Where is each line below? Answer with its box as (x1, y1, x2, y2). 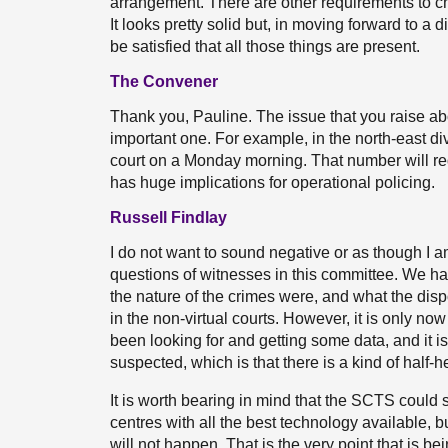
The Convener (110, 73, 218, 90)
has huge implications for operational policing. (110, 174, 435, 191)
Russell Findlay (110, 209, 227, 226)
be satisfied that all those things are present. (110, 38, 420, 55)
